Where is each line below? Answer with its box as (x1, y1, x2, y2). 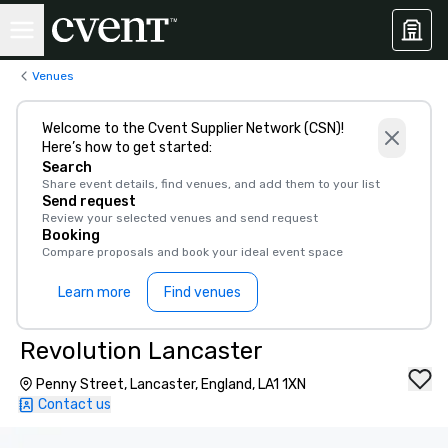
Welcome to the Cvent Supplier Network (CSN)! (42, 120, 344, 137)
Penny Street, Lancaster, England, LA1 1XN (36, 376, 306, 393)
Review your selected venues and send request (42, 211, 318, 225)
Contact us (38, 396, 111, 413)
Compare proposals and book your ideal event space (42, 245, 343, 259)
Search (42, 159, 92, 176)
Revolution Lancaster (20, 337, 263, 365)
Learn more (58, 283, 131, 301)
